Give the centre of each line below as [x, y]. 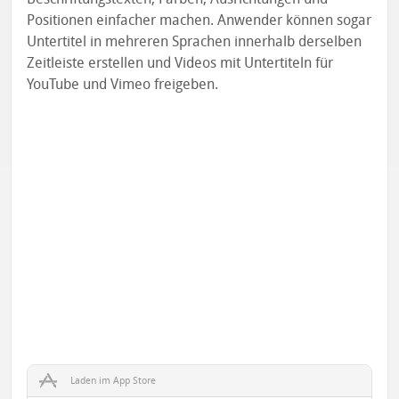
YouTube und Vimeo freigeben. [123, 85]
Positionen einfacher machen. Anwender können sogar [199, 20]
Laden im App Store [114, 381]
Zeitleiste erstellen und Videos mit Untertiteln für [180, 63]
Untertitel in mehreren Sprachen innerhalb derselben [195, 42]
